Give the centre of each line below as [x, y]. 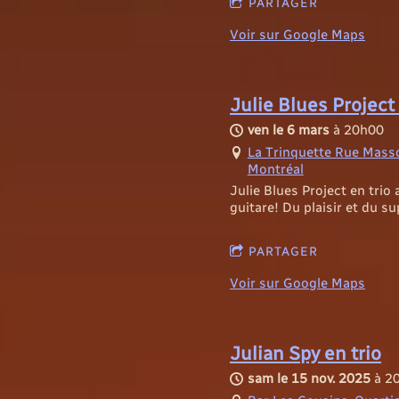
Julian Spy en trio [305, 354]
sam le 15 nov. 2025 [309, 379]
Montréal [275, 170]
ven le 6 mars [288, 130]
